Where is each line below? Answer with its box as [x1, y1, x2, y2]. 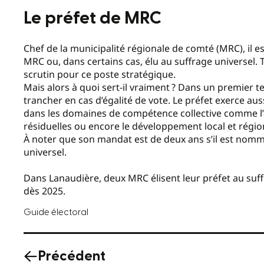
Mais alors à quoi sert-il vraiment [24, 81, 170, 94]
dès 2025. [24, 184, 65, 198]
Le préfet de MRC [24, 9, 165, 27]
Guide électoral [24, 207, 88, 217]
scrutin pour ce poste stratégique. [24, 68, 176, 81]
